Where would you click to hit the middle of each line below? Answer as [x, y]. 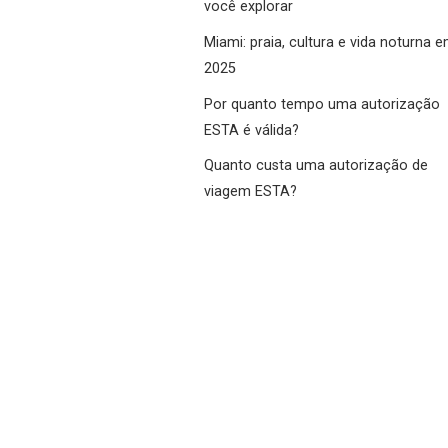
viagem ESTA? [250, 192]
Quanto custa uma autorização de [316, 166]
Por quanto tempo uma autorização [322, 104]
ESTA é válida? [251, 130]
